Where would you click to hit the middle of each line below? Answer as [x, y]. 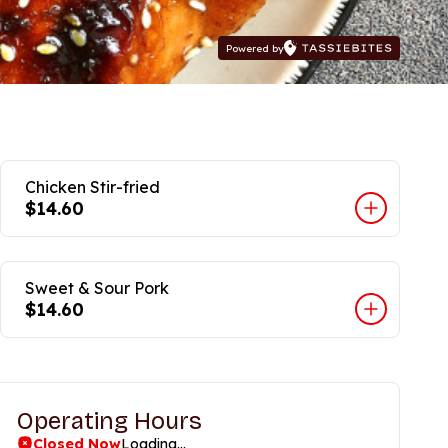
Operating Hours [109, 421]
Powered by [255, 48]
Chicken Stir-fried [92, 187]
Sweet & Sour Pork [97, 288]
